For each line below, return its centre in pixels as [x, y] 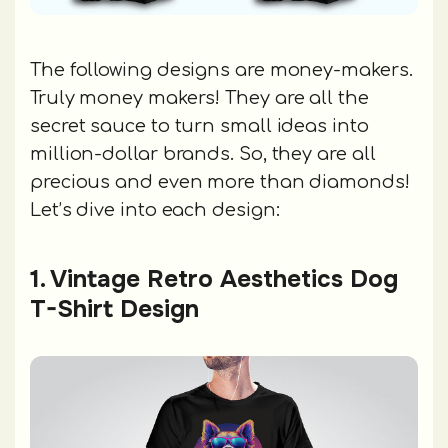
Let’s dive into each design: [155, 209]
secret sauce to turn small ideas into [199, 125]
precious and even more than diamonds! [220, 181]
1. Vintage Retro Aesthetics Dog [214, 278]
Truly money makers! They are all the [199, 97]
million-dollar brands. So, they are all [203, 153]
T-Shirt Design [114, 308]
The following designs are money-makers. [221, 69]
